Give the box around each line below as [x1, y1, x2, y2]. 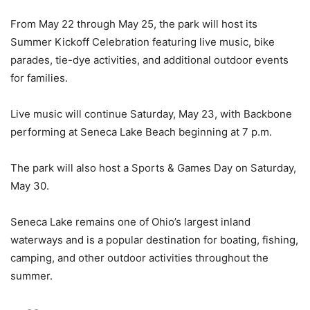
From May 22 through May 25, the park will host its [10, 17, 257, 31]
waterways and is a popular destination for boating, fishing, [10, 233, 298, 247]
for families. [10, 71, 68, 85]
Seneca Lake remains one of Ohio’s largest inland [10, 215, 250, 229]
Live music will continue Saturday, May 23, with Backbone [10, 107, 292, 121]
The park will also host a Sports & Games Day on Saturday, [10, 161, 296, 175]
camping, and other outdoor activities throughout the [10, 251, 268, 265]
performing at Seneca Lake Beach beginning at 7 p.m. [10, 125, 272, 139]
